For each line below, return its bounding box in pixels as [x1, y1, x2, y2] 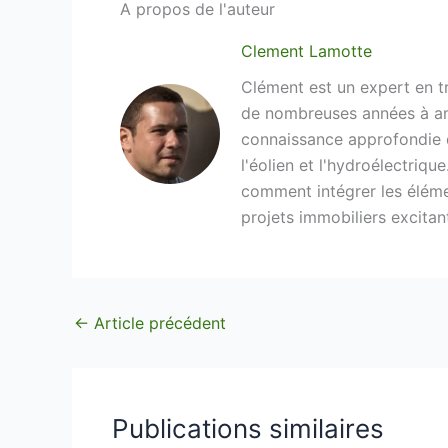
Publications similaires [112, 413, 384, 445]
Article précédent [89, 313, 226, 334]
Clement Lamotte [241, 41, 373, 62]
